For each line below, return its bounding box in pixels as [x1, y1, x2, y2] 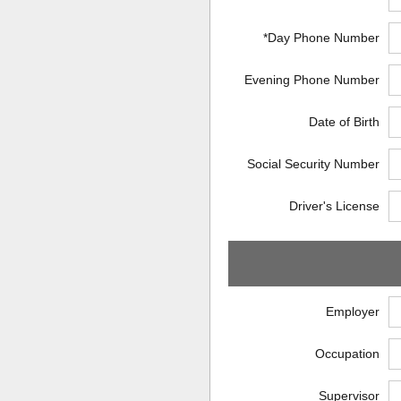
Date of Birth [308, 114, 380, 129]
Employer [325, 303, 380, 319]
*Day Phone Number [262, 30, 380, 45]
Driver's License [288, 198, 380, 213]
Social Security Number [246, 156, 380, 171]
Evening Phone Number [243, 72, 380, 87]
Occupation [314, 346, 380, 361]
